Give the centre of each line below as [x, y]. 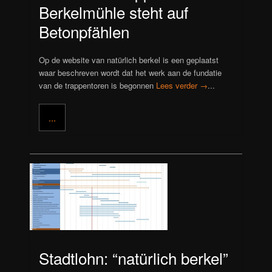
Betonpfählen [84, 31]
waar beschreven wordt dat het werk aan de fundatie [131, 73]
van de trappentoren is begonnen [98, 86]
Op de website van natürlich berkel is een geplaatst [129, 60]
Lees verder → [182, 86]
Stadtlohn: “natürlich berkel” [134, 257]
